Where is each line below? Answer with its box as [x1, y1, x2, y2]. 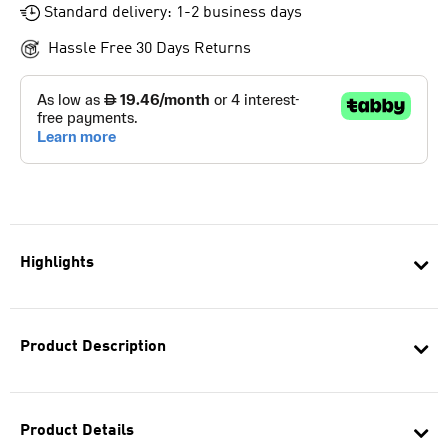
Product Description [20, 339, 166, 355]
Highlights [20, 255, 94, 271]
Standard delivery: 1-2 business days [44, 5, 302, 21]
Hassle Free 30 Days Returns [48, 41, 251, 57]
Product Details [20, 423, 134, 439]
